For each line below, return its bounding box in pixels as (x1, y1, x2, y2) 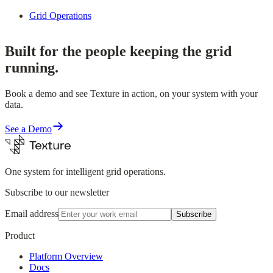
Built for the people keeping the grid (5, 43, 232, 60)
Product (5, 230, 35, 241)
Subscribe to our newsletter (5, 187, 109, 198)
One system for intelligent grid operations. (5, 166, 166, 177)
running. (5, 60, 58, 76)
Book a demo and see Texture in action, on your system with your (5, 88, 258, 99)
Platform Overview (29, 251, 103, 262)
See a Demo (5, 124, 52, 135)
